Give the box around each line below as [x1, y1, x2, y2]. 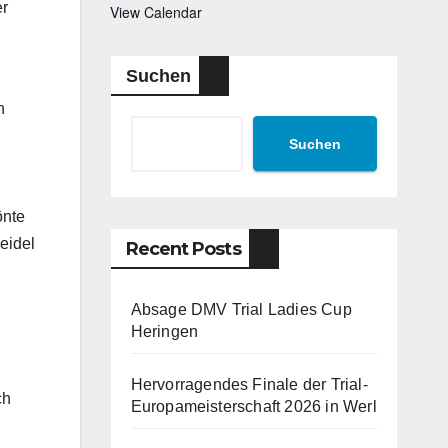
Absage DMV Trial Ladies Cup [130, 301, 352, 318]
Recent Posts [125, 238, 241, 260]
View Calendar [109, 2, 202, 22]
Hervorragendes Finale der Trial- [130, 376, 368, 393]
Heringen [130, 323, 199, 340]
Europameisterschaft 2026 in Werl [130, 398, 377, 415]
